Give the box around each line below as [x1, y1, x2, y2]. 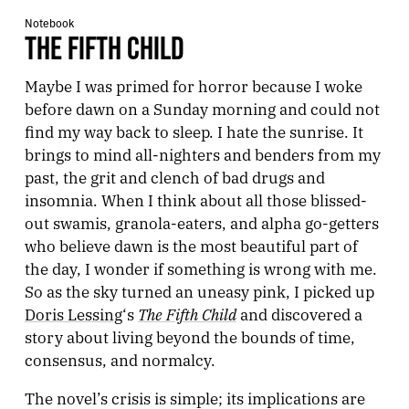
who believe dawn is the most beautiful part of [24, 234, 358, 256]
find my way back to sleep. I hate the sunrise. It [24, 120, 363, 142]
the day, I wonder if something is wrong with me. [24, 257, 377, 278]
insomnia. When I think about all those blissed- [24, 188, 367, 210]
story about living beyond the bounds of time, [24, 325, 355, 347]
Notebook [24, 14, 74, 30]
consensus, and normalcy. [24, 348, 215, 370]
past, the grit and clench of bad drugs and [24, 165, 325, 187]
